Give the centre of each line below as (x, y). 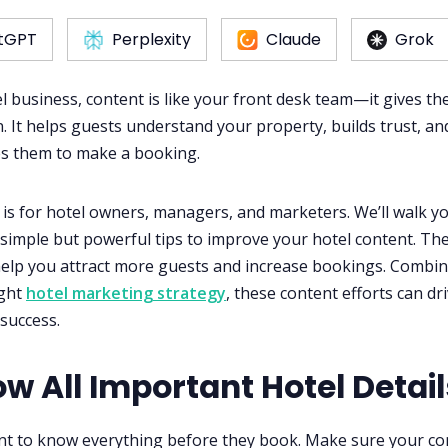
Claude (293, 40)
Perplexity (151, 40)
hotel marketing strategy (126, 293)
